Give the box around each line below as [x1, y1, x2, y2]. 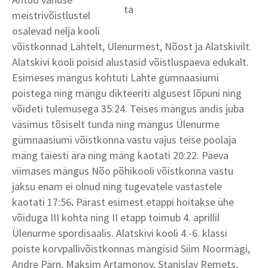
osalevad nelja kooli [12, 23, 100, 38]
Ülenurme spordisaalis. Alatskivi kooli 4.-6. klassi [12, 226, 227, 240]
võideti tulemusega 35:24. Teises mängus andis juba [12, 101, 244, 115]
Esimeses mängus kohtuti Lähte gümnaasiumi [12, 70, 219, 84]
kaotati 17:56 [12, 194, 71, 209]
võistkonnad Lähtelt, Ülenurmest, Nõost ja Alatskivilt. [12, 39, 252, 53]
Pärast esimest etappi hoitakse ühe [76, 194, 234, 209]
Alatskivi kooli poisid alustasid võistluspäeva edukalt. [12, 54, 249, 69]
